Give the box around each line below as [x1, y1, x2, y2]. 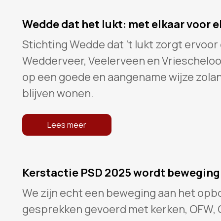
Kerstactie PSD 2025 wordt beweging [22, 165, 220, 181]
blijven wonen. [22, 86, 94, 101]
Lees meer [47, 119, 86, 131]
